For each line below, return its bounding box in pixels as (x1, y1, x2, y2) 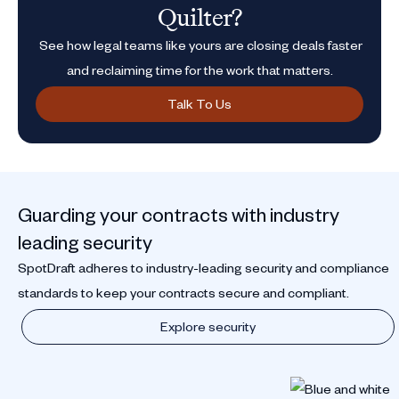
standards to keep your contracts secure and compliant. (18, 284, 349, 301)
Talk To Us (167, 95, 232, 112)
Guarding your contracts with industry (18, 201, 339, 226)
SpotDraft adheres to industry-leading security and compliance (18, 259, 389, 276)
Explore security (160, 318, 256, 335)
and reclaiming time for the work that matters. (66, 61, 333, 78)
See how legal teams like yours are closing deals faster (37, 37, 362, 53)
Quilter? (157, 3, 242, 32)
